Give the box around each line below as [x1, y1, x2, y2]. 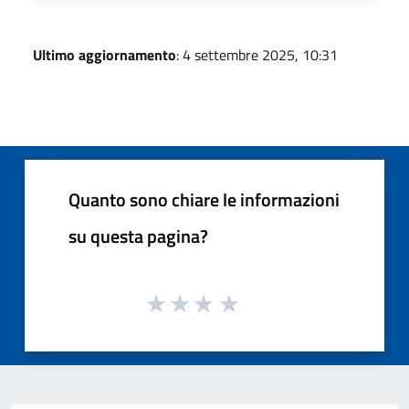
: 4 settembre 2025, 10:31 [176, 43, 338, 66]
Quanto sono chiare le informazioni [68, 184, 340, 214]
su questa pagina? [68, 221, 208, 250]
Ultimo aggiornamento [33, 43, 176, 66]
